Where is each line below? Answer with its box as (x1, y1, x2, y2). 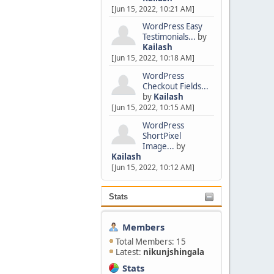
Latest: (116, 246, 144, 258)
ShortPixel (142, 130, 181, 142)
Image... (142, 141, 174, 152)
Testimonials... (142, 31, 196, 43)
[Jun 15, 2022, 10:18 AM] (111, 53, 194, 64)
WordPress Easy (142, 21, 202, 32)
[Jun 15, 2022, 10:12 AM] (111, 162, 194, 173)
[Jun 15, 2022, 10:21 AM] (111, 3, 194, 14)
